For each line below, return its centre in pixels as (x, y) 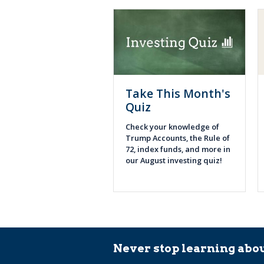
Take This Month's (178, 94)
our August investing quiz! (176, 161)
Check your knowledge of (172, 127)
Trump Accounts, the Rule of (178, 138)
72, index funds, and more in (178, 149)
